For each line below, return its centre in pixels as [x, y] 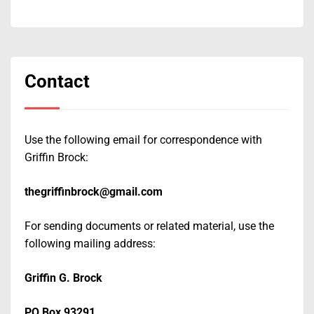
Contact [57, 81]
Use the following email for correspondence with [143, 140]
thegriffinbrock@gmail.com [94, 192]
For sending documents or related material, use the [149, 226]
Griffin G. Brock [63, 278]
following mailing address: [90, 244]
